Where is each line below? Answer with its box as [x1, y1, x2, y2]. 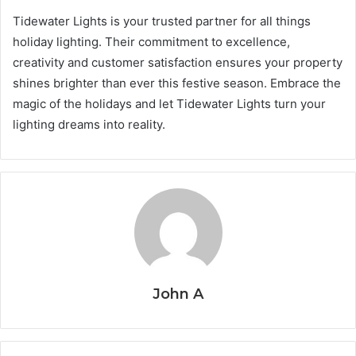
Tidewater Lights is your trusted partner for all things [13, 14, 311, 29]
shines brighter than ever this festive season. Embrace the [13, 75, 341, 91]
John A [153, 285, 203, 304]
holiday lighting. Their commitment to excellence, [13, 34, 290, 50]
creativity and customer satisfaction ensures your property [13, 55, 342, 71]
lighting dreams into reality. [13, 117, 165, 133]
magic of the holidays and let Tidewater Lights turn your [13, 96, 326, 112]
